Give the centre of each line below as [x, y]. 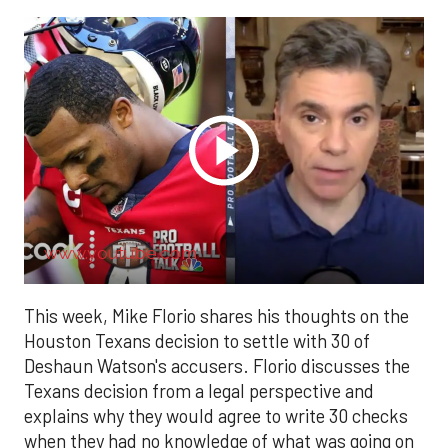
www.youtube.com [120, 252]
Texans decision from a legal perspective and [199, 390]
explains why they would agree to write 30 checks [216, 415]
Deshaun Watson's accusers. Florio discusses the [217, 365]
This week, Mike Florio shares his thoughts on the [216, 315]
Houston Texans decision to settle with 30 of [197, 340]
